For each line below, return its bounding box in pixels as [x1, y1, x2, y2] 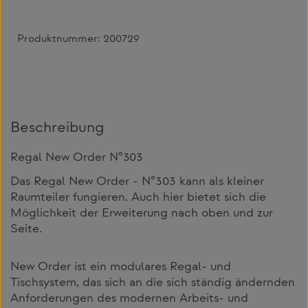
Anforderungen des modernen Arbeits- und [10, 292, 248, 305]
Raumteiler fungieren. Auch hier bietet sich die [10, 191, 266, 204]
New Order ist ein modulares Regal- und [10, 261, 231, 274]
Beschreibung [10, 120, 104, 137]
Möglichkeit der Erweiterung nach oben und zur [10, 207, 273, 220]
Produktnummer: [17, 33, 103, 45]
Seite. [10, 223, 42, 236]
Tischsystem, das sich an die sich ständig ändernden [10, 276, 295, 289]
